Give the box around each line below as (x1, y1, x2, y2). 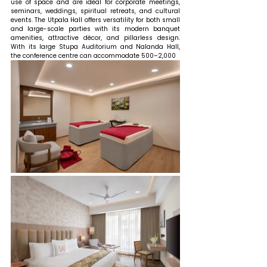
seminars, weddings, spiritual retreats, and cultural (11, 7, 180, 16)
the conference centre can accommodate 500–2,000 (11, 51, 178, 61)
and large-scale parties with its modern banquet (11, 24, 180, 34)
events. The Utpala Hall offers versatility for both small (11, 15, 180, 25)
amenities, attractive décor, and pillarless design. (11, 33, 180, 43)
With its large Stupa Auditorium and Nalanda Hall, (11, 42, 180, 52)
